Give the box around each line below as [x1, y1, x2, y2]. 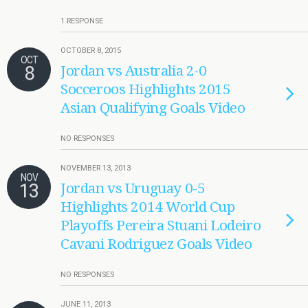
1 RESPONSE [60, 16, 103, 25]
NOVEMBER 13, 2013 [60, 164, 131, 173]
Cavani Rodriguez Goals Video [60, 236, 252, 252]
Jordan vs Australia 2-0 [60, 63, 207, 79]
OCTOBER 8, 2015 [60, 46, 121, 55]
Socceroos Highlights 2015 [60, 81, 231, 98]
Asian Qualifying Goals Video [60, 100, 245, 116]
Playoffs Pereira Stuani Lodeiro [60, 217, 261, 234]
